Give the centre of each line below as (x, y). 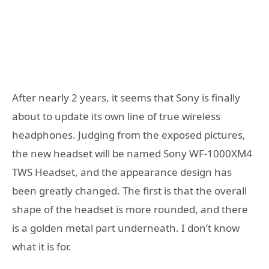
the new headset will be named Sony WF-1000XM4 (132, 153)
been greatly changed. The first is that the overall (129, 190)
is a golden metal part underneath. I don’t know (126, 228)
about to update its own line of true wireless (116, 116)
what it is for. (42, 246)
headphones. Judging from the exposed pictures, (129, 134)
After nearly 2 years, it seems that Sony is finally (126, 97)
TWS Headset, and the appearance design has (122, 172)
